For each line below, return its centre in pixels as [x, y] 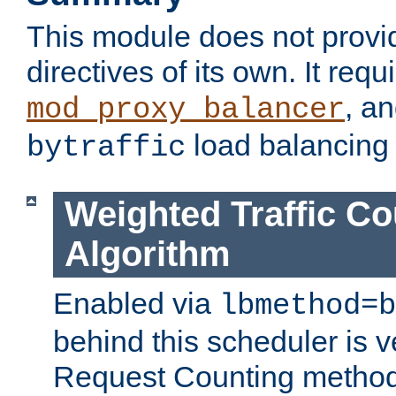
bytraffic [106, 148]
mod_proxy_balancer [186, 110]
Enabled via [136, 303]
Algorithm [147, 254]
